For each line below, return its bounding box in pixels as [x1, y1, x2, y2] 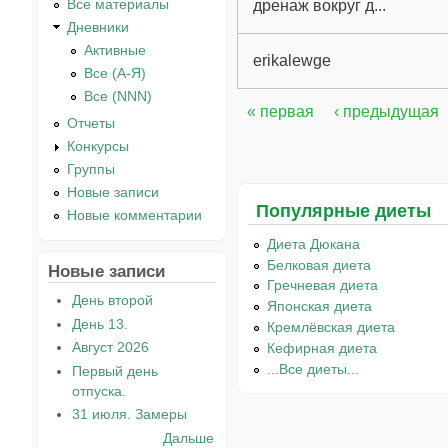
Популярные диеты [256, 200, 431, 221]
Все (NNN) [84, 87, 153, 104]
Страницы [245, 114, 345, 137]
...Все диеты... [267, 360, 360, 377]
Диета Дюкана [267, 235, 361, 252]
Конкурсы [67, 138, 130, 155]
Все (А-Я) [84, 64, 147, 81]
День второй [71, 291, 153, 308]
